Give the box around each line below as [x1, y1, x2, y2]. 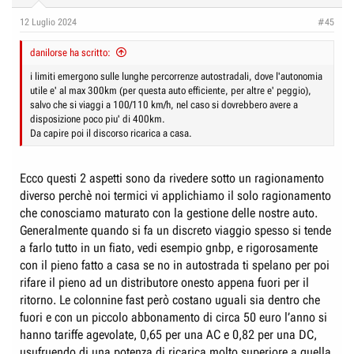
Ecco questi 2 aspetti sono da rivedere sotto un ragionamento [20, 170, 324, 186]
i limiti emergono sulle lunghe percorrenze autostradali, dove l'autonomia [30, 70, 322, 82]
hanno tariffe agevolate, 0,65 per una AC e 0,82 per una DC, [20, 326, 317, 342]
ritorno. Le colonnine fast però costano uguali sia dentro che [20, 292, 320, 307]
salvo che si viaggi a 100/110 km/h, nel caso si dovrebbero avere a [30, 98, 298, 111]
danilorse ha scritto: [30, 46, 111, 58]
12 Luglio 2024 [20, 16, 77, 28]
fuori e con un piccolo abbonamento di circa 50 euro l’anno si [20, 309, 327, 325]
